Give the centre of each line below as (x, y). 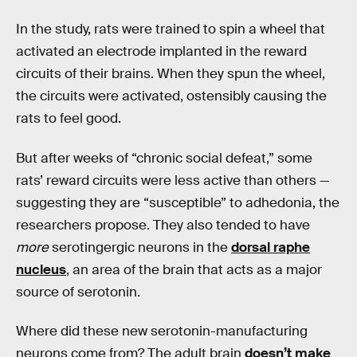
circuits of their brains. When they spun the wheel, (171, 74)
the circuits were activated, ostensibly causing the (171, 96)
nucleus (41, 269)
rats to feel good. (69, 119)
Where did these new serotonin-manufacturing (162, 331)
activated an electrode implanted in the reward (161, 52)
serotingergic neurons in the (140, 247)
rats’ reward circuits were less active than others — (173, 180)
